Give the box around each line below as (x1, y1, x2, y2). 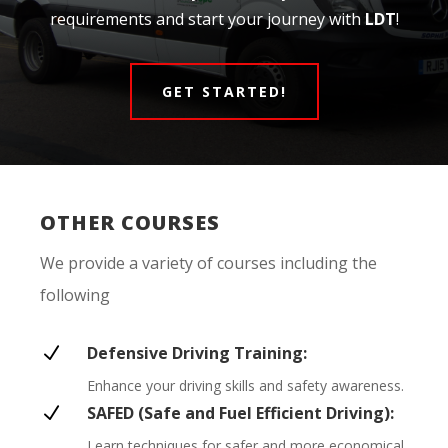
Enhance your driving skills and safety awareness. (87, 376, 404, 396)
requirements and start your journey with (49, 7, 365, 30)
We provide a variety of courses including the (40, 252, 377, 275)
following (40, 284, 110, 307)
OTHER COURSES (40, 209, 220, 237)
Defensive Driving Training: (87, 342, 307, 365)
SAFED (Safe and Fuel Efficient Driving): (87, 402, 394, 425)
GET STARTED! (161, 81, 287, 101)
